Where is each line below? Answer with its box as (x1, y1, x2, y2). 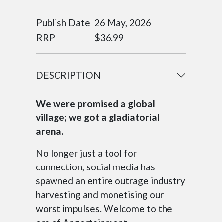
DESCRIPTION (36, 69, 101, 81)
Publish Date (36, 17, 90, 29)
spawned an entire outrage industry (36, 175, 185, 187)
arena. (36, 125, 65, 137)
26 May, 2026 (94, 17, 151, 29)
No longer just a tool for (36, 147, 137, 159)
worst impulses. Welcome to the (36, 203, 172, 215)
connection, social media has (36, 161, 155, 173)
